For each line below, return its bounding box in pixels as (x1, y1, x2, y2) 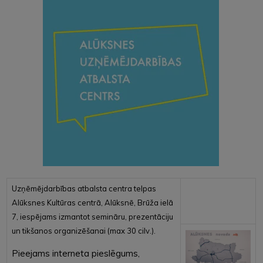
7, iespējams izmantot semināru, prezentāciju (11, 211, 173, 221)
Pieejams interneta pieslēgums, (11, 247, 140, 259)
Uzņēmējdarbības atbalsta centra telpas (11, 183, 156, 193)
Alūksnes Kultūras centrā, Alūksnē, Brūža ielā (11, 197, 173, 207)
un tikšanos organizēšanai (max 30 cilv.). (11, 225, 156, 235)
